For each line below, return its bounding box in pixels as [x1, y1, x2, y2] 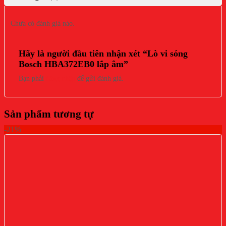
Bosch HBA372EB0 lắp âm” [19, 59, 128, 70]
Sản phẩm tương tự [4, 108, 94, 120]
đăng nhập [46, 74, 75, 83]
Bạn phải [19, 74, 46, 83]
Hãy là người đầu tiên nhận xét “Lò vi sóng [19, 48, 188, 59]
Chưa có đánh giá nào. [11, 19, 75, 27]
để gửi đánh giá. [75, 74, 124, 83]
